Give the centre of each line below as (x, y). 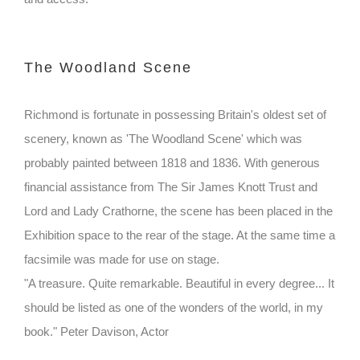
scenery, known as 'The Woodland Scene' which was (163, 139)
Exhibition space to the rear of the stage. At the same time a (180, 235)
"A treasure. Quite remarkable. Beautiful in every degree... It (179, 284)
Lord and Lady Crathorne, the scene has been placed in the (178, 211)
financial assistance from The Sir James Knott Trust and (171, 187)
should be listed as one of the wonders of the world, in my (174, 308)
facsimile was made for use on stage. (122, 260)
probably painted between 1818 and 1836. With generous (172, 163)
